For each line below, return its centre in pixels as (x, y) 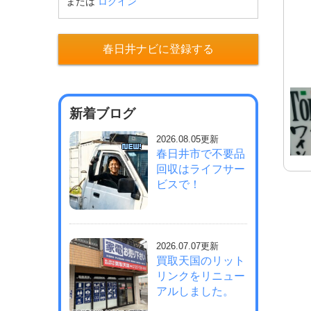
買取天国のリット (201, 260)
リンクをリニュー (201, 276)
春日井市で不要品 (201, 154)
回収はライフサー (201, 169)
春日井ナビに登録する (158, 49)
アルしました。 (195, 291)
